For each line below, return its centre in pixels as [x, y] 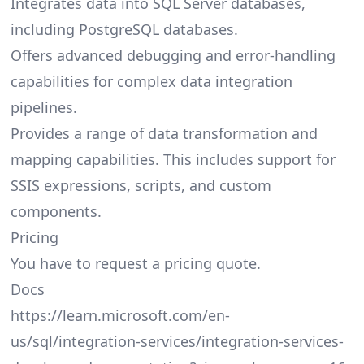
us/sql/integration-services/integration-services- [177, 342]
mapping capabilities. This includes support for [173, 160]
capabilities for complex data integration [151, 82]
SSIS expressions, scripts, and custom [141, 186]
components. [56, 212]
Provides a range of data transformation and [164, 134]
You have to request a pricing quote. [135, 264]
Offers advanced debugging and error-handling [173, 56]
